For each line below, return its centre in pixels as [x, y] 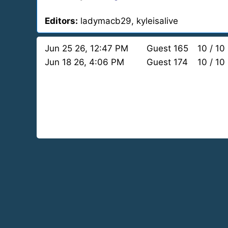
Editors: [61, 21]
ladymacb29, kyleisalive [128, 21]
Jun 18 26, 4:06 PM [84, 62]
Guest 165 [167, 48]
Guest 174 [167, 62]
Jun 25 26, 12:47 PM [87, 48]
